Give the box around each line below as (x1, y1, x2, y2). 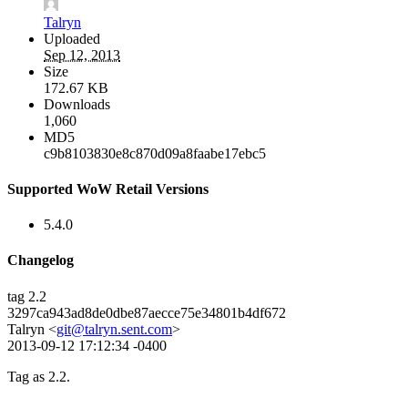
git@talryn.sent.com (56, 321, 172, 337)
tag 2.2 (7, 288, 46, 304)
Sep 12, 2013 (44, 46, 120, 63)
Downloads (44, 96, 110, 112)
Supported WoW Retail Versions (7, 180, 209, 197)
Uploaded (44, 30, 100, 46)
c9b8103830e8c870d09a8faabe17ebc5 (44, 145, 266, 161)
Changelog (7, 252, 74, 269)
